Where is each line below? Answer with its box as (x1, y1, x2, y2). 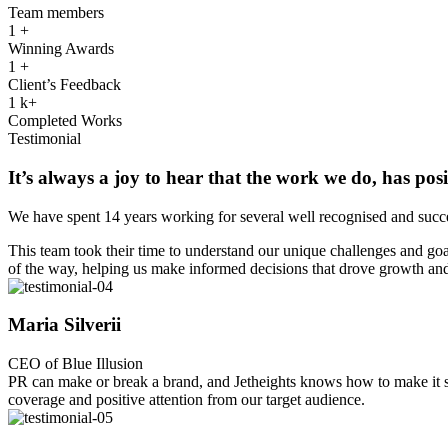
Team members (8, 4, 104, 22)
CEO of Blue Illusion (8, 355, 143, 372)
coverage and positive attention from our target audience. (8, 391, 365, 408)
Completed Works (8, 112, 122, 130)
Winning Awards (8, 40, 114, 58)
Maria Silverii (8, 314, 121, 336)
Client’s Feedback (8, 76, 121, 94)
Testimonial (8, 130, 81, 148)
